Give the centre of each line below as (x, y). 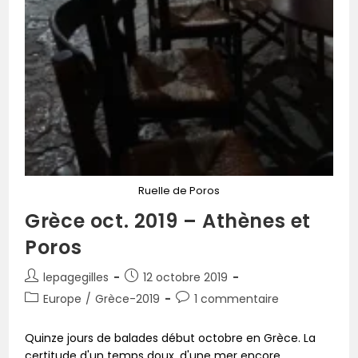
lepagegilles (76, 277)
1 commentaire (237, 298)
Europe (63, 298)
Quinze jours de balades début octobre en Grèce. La (171, 338)
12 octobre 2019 (186, 277)
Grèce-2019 (128, 298)
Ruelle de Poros (179, 190)
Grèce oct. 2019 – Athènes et (168, 221)
